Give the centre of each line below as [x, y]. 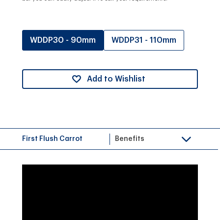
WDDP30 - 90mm [63, 40]
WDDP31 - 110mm [144, 40]
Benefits [129, 139]
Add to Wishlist [116, 79]
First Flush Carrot [52, 139]
